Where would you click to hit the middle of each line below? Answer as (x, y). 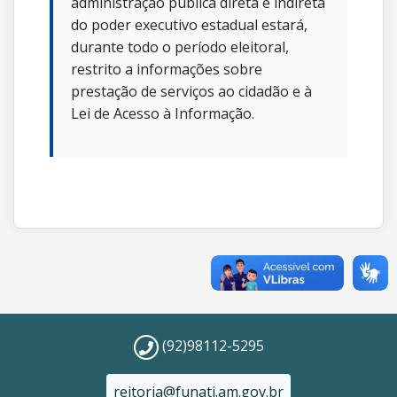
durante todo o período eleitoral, (180, 47)
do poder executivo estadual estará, (189, 25)
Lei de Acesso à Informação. (163, 113)
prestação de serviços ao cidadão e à (191, 91)
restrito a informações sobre (167, 69)
